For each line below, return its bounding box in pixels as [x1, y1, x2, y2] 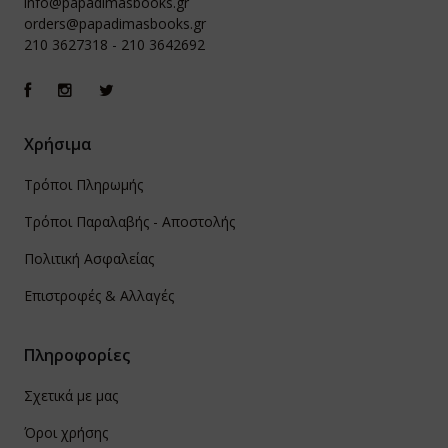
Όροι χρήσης [24, 423, 108, 443]
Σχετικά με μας [24, 386, 118, 406]
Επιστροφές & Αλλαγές [24, 286, 174, 306]
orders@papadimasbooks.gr [24, 14, 206, 34]
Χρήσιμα [24, 133, 92, 156]
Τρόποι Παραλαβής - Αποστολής [24, 212, 235, 232]
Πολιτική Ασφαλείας [24, 249, 154, 269]
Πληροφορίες [24, 344, 130, 367]
